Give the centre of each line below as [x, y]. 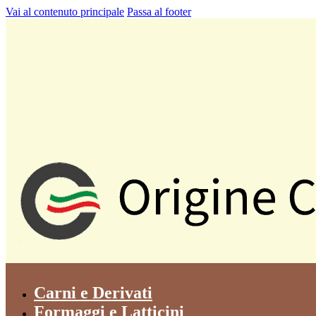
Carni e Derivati [93, 293]
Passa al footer [159, 12]
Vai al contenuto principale [65, 12]
